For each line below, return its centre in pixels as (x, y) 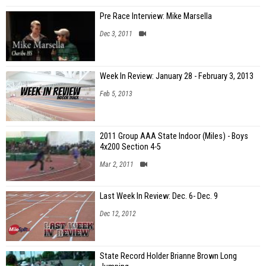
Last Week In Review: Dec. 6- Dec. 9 (159, 196)
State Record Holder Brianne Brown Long (168, 256)
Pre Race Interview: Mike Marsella (156, 16)
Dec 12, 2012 (118, 213)
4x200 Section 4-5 (130, 147)
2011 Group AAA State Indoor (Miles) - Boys (174, 136)
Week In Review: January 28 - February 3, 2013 (177, 76)
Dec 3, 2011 (116, 34)
